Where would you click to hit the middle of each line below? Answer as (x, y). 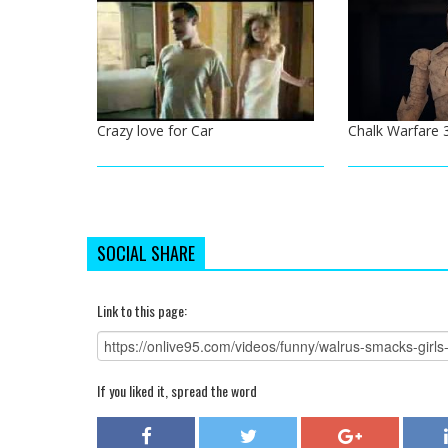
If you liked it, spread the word (177, 391)
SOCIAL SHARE (146, 253)
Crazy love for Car (155, 131)
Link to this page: (142, 311)
